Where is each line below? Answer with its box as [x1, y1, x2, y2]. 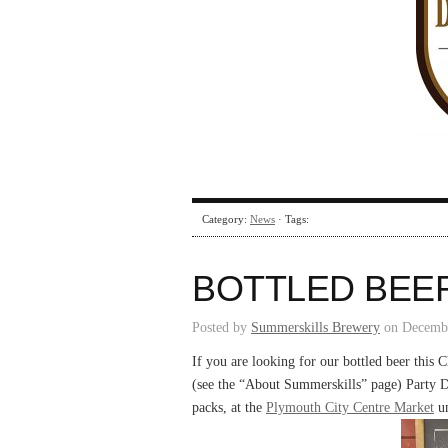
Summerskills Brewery [251, 320, 380, 335]
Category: [202, 213, 250, 225]
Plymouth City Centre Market [266, 400, 434, 415]
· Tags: [275, 213, 309, 225]
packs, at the [192, 400, 266, 415]
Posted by [192, 320, 251, 335]
